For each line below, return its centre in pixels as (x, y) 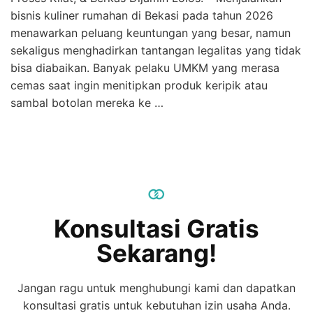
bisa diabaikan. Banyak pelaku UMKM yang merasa (145, 67)
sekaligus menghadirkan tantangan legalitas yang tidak (156, 50)
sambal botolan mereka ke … (87, 102)
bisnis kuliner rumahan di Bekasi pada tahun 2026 (142, 15)
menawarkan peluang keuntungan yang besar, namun (151, 32)
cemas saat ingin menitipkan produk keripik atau (139, 85)
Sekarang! (156, 253)
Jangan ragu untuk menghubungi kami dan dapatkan (156, 287)
